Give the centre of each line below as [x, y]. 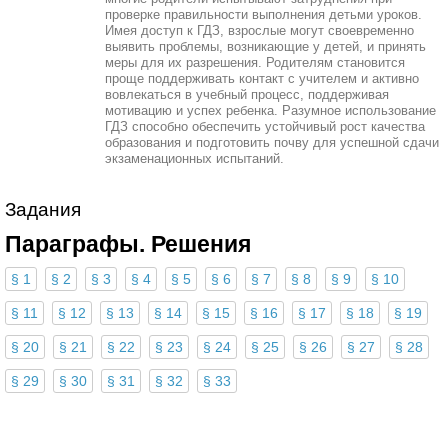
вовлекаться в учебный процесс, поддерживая [247, 94]
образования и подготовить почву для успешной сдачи [272, 142]
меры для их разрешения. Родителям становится [255, 62]
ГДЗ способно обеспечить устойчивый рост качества [265, 126]
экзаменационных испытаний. [194, 158]
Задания [43, 209]
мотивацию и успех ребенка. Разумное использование [270, 110]
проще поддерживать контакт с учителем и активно [262, 78]
